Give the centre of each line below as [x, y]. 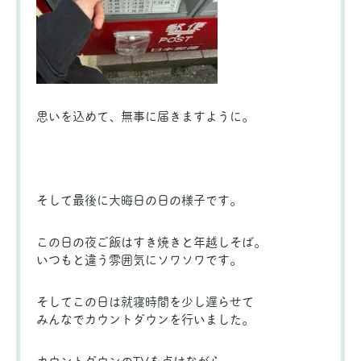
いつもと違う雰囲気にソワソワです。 [139, 260]
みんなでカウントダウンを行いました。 [145, 320]
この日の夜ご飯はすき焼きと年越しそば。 [151, 242]
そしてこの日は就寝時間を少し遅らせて [145, 302]
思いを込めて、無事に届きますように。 [145, 116]
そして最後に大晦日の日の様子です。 [139, 200]
